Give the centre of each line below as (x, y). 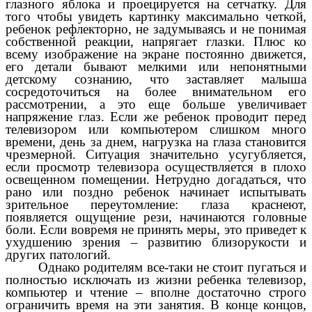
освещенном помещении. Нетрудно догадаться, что (156, 180)
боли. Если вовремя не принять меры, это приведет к (156, 230)
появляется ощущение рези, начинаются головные (156, 217)
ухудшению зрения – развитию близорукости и (156, 242)
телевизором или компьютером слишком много (156, 130)
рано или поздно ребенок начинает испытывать (156, 192)
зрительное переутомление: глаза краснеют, (156, 205)
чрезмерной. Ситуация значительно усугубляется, (156, 155)
